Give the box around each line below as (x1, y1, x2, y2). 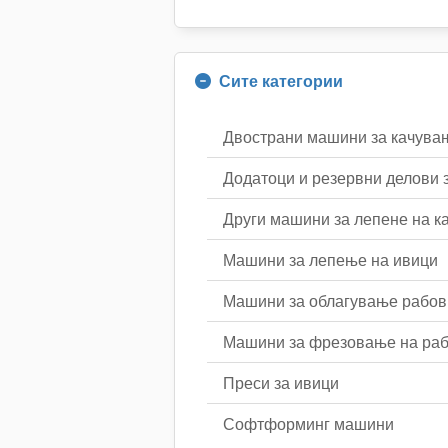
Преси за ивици (223, 372, 339, 394)
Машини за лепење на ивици (223, 249, 438, 271)
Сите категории (219, 70, 343, 92)
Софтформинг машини (223, 413, 394, 435)
